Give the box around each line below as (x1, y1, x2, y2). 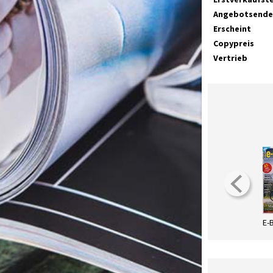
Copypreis (213, 38, 254, 49)
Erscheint (213, 23, 251, 34)
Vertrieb (213, 52, 247, 63)
